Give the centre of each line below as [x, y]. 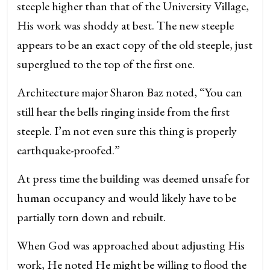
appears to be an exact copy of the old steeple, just [135, 45]
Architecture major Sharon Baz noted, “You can [130, 92]
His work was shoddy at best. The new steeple [126, 25]
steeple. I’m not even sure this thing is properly [127, 131]
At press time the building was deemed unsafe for [133, 178]
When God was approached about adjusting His [131, 245]
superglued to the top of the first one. [106, 64]
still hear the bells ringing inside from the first [124, 111]
